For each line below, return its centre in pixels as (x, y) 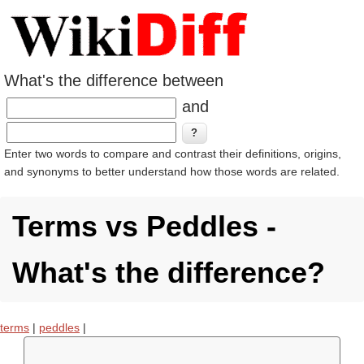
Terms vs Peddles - (144, 226)
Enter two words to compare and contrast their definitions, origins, (173, 154)
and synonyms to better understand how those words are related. (172, 171)
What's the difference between (114, 80)
